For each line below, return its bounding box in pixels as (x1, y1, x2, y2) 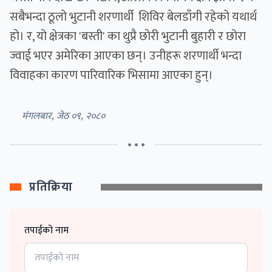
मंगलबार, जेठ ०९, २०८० (22, 108, 105, 125)
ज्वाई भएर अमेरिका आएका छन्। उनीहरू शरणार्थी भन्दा (10, 46, 242, 67)
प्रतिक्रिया (29, 177, 72, 198)
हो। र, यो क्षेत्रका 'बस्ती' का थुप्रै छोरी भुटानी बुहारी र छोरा (10, 26, 246, 47)
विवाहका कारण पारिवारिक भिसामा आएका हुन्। (10, 65, 213, 86)
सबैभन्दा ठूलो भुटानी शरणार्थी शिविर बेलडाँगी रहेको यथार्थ (10, 7, 257, 28)
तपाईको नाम (24, 222, 69, 239)
